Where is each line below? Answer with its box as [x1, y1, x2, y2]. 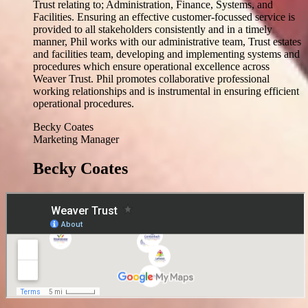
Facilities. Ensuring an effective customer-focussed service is [33, 11, 295, 23]
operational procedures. [33, 98, 134, 110]
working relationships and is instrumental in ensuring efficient [33, 85, 299, 98]
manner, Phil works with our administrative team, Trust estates [33, 36, 301, 48]
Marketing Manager [33, 133, 119, 146]
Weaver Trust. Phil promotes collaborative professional [33, 73, 269, 85]
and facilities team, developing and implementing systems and [33, 48, 300, 60]
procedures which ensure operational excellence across [33, 60, 269, 73]
